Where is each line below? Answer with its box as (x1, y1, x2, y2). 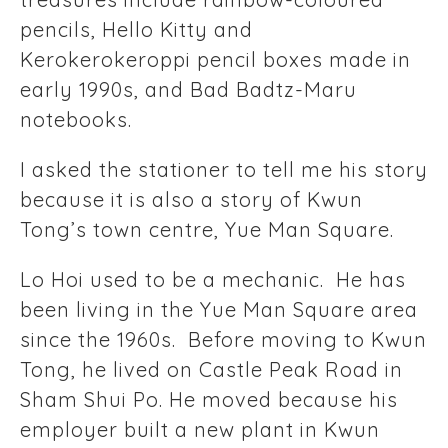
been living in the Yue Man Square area (20, 297, 418, 323)
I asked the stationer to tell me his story (20, 157, 428, 183)
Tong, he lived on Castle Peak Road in (20, 357, 403, 383)
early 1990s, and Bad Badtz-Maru (20, 77, 357, 103)
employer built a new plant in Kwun (20, 417, 380, 443)
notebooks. (20, 107, 132, 133)
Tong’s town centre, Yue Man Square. (20, 217, 394, 243)
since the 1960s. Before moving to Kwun (20, 327, 427, 353)
